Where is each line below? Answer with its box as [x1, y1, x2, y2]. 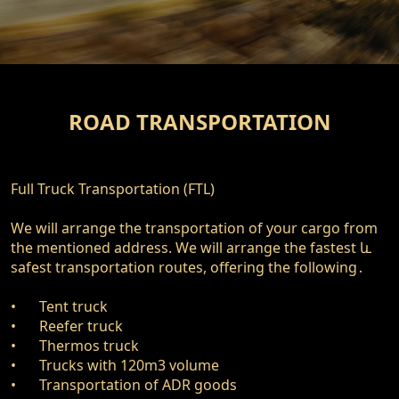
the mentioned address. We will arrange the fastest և [11, 238, 371, 257]
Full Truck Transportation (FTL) [11, 179, 215, 199]
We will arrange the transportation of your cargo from [11, 218, 378, 238]
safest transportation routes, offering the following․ [11, 257, 368, 277]
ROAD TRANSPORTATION [68, 107, 331, 136]
